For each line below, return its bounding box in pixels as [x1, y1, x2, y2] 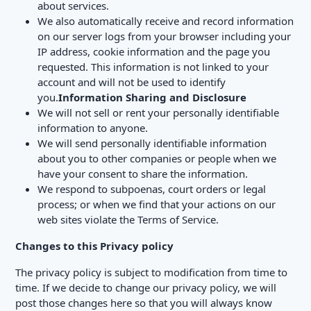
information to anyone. [37, 121, 148, 135]
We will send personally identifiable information [37, 136, 267, 150]
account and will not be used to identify [37, 75, 226, 89]
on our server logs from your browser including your [37, 29, 291, 43]
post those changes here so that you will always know [15, 296, 272, 310]
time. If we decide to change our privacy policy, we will [15, 280, 276, 294]
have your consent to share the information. [37, 167, 248, 180]
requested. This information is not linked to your [37, 60, 269, 74]
